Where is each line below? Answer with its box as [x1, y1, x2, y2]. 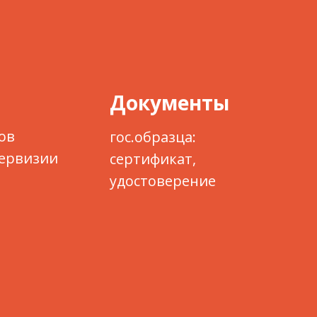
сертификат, [110, 149, 196, 168]
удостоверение [110, 171, 216, 190]
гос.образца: [110, 127, 196, 146]
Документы [110, 89, 229, 116]
